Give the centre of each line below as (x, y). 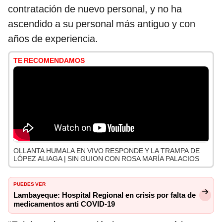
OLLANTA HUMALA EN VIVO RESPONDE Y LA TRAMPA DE (107, 151)
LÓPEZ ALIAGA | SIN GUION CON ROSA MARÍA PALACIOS (106, 159)
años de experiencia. (53, 39)
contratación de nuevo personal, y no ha (95, 9)
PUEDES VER (29, 184)
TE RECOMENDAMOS (49, 61)
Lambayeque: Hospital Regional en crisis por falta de (105, 195)
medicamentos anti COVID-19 (64, 204)
